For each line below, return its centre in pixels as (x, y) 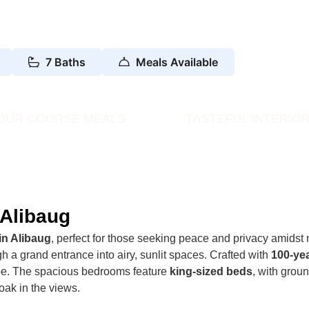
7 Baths (66, 62)
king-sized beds (211, 271)
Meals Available (177, 62)
